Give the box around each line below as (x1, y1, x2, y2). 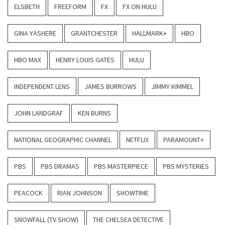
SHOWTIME (117, 188, 149, 198)
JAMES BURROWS (84, 82, 137, 91)
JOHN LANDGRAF (14, 108, 63, 118)
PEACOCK (14, 188, 43, 198)
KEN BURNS (78, 108, 111, 118)
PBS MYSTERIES (163, 162, 209, 171)
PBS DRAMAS (41, 162, 79, 171)
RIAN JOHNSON (57, 188, 102, 198)
